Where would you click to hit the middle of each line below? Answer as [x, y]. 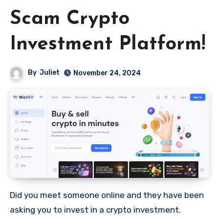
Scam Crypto [70, 19]
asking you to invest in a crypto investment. [95, 209]
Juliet [50, 72]
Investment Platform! [108, 44]
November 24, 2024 [107, 73]
